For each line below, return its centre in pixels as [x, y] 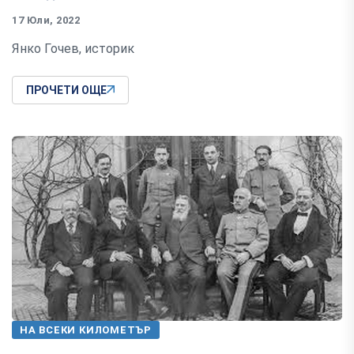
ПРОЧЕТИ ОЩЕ [66, 90]
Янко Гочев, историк [73, 48]
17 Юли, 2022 [46, 20]
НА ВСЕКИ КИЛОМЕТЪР [86, 330]
